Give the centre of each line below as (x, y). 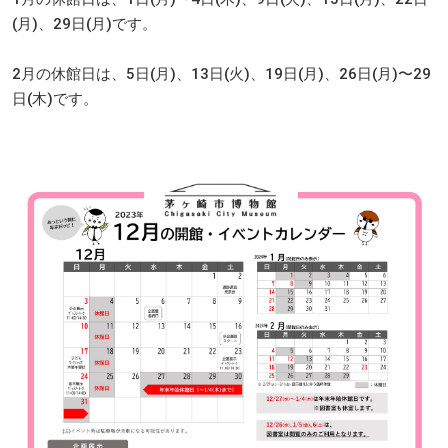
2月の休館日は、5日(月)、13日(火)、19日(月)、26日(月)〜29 (221, 73)
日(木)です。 (55, 98)
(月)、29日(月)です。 (84, 23)
